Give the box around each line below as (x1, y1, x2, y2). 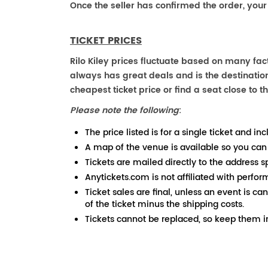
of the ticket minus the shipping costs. (85, 197, 244, 211)
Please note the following (70, 103, 179, 117)
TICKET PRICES (70, 33, 142, 48)
